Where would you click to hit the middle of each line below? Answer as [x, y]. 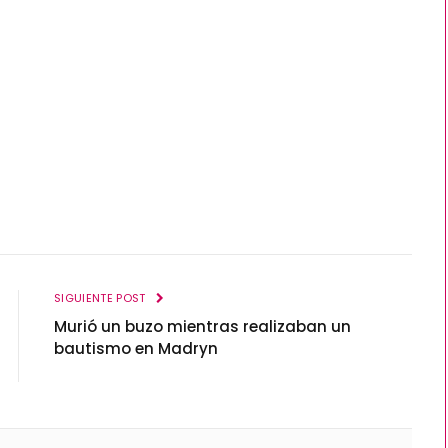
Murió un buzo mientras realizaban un [202, 327]
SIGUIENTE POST [101, 298]
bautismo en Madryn [136, 349]
